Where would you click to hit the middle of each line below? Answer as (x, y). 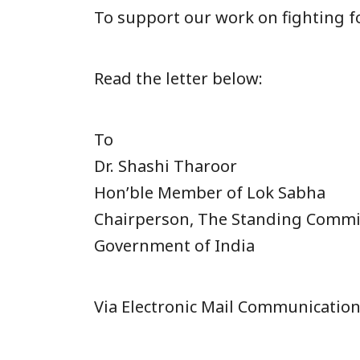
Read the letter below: (178, 79)
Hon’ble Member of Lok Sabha (210, 193)
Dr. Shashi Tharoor (166, 166)
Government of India (174, 246)
